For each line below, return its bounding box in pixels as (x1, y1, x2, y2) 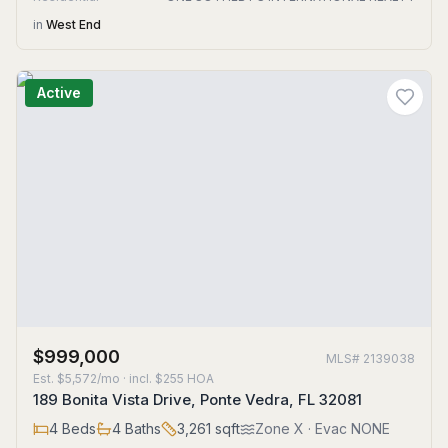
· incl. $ (120, 371, 163, 386)
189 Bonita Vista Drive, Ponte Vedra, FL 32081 (33, 390, 362, 409)
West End (46, 17, 101, 32)
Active (37, 84, 81, 101)
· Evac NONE (304, 420, 390, 437)
